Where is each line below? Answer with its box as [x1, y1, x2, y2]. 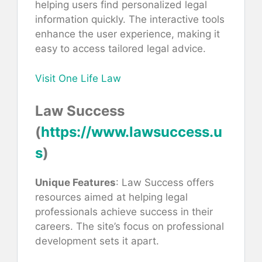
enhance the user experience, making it [35, 28, 220, 40]
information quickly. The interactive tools [35, 13, 225, 26]
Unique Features [35, 177, 116, 189]
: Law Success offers [116, 177, 214, 189]
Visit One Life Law [35, 72, 121, 84]
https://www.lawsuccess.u [41, 123, 222, 141]
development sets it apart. [35, 235, 159, 247]
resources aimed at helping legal [35, 191, 188, 204]
